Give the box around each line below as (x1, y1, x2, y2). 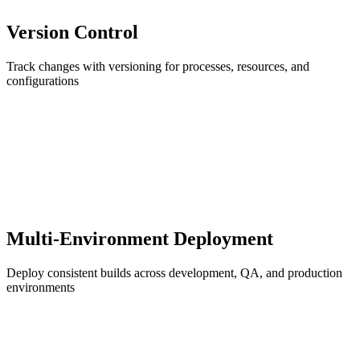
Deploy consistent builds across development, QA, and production (6, 265, 342, 280)
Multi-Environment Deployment (6, 227, 273, 249)
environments (6, 280, 75, 294)
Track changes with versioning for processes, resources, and (6, 59, 309, 73)
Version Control (6, 21, 138, 43)
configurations (6, 73, 79, 88)
